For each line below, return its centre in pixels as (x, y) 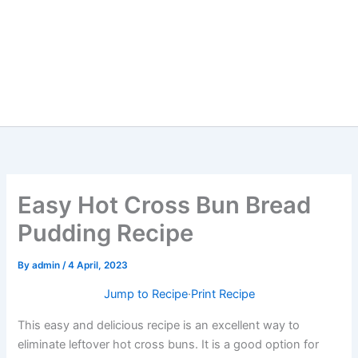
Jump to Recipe (145, 294)
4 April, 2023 (98, 266)
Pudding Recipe (106, 233)
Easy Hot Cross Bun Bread (165, 205)
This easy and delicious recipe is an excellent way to (159, 325)
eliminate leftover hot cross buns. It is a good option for (169, 344)
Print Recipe (223, 294)
